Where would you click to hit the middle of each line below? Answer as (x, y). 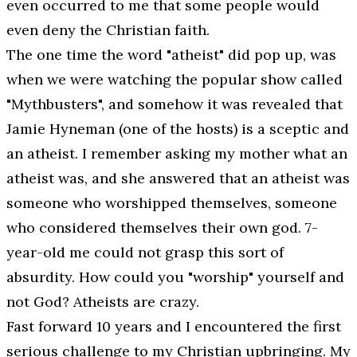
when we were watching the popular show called (175, 80)
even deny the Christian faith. (108, 30)
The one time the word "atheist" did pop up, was (171, 55)
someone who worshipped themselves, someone (172, 203)
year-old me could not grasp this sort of (145, 253)
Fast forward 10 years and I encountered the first (174, 327)
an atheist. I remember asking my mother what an (177, 154)
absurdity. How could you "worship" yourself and (175, 277)
